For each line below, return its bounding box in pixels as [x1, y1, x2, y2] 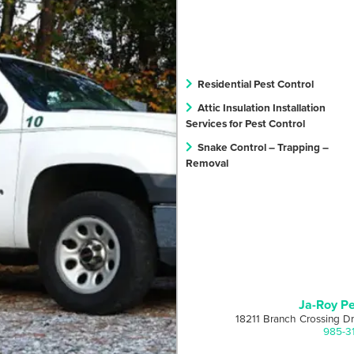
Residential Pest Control [198, 75, 314, 92]
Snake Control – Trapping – [198, 138, 329, 155]
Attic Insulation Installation [198, 99, 326, 115]
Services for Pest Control [186, 115, 305, 131]
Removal [186, 154, 228, 171]
